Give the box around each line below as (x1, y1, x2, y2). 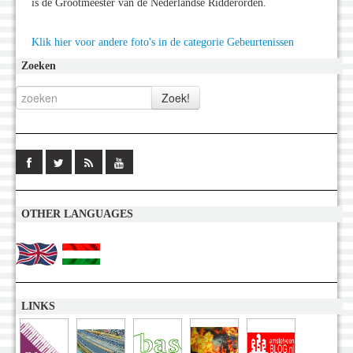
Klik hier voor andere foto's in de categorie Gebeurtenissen (32, 35, 294, 48)
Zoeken (21, 59, 56, 72)
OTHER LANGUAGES (21, 207, 133, 220)
